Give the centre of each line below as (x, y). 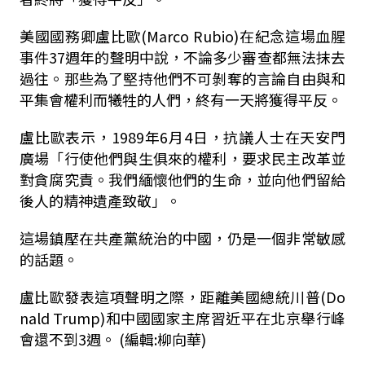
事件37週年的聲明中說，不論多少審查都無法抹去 (182, 57)
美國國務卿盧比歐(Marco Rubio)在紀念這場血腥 (182, 36)
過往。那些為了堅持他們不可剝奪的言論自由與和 (182, 78)
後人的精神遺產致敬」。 (100, 200)
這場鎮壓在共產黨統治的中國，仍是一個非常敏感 (182, 238)
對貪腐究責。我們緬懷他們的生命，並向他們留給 (182, 179)
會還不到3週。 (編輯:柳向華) (112, 339)
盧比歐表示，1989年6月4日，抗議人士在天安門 (182, 137)
